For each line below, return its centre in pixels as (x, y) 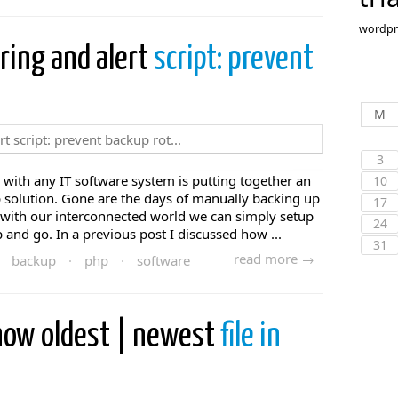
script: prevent (234, 60)
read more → (274, 259)
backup (34, 260)
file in (251, 337)
